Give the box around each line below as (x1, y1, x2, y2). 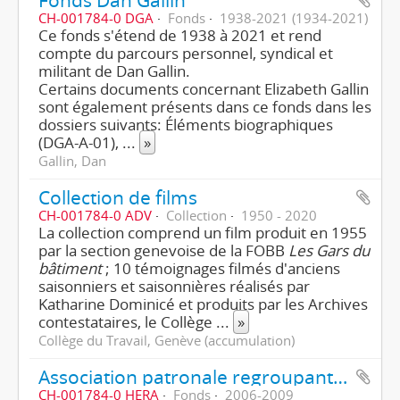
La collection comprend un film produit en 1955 (38, 222, 367, 243)
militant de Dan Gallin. (38, 61, 190, 81)
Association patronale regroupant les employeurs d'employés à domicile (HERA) (333, 363, 347, 389)
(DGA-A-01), (38, 132, 122, 153)
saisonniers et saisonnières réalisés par (38, 276, 310, 296)
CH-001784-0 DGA (38, 9, 154, 27)
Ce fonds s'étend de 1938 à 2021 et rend (38, 25, 321, 46)
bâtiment (38, 258, 102, 279)
